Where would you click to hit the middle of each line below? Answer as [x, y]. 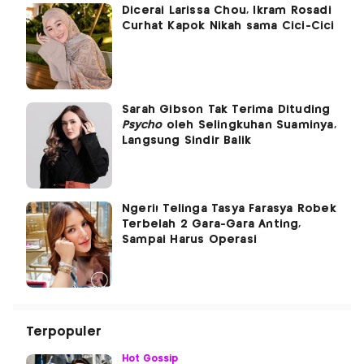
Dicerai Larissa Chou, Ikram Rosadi [227, 11]
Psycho [142, 126]
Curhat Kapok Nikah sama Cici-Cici [228, 26]
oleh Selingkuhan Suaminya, [249, 126]
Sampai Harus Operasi [189, 240]
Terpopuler [64, 332]
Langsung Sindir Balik [187, 141]
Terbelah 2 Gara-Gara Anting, [212, 225]
